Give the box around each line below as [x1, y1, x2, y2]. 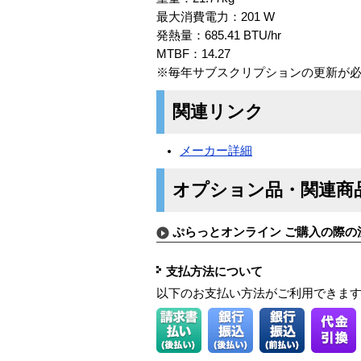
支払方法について [166, 265, 263, 279]
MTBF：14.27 [156, 47, 230, 60]
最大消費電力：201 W [156, 10, 275, 23]
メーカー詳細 [180, 143, 253, 157]
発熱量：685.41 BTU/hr [156, 28, 281, 42]
